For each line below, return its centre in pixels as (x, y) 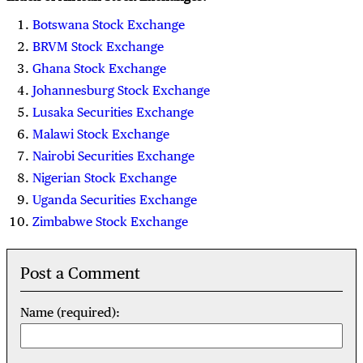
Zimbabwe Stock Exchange (110, 221)
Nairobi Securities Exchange (113, 156)
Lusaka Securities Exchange (113, 112)
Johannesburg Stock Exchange (121, 90)
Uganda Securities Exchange (115, 199)
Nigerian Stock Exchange (105, 177)
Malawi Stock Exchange (101, 134)
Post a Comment (80, 273)
